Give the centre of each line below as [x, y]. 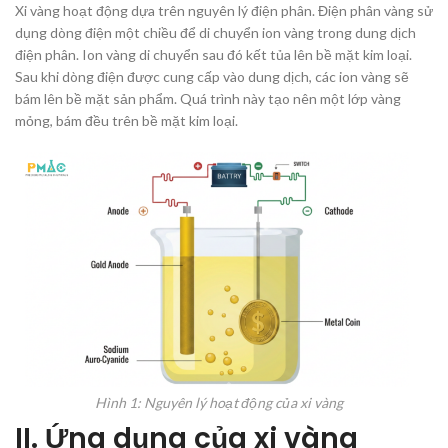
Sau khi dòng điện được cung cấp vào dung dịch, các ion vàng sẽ [212, 77]
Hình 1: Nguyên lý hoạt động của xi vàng [219, 403]
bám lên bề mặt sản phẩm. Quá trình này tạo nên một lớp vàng [208, 99]
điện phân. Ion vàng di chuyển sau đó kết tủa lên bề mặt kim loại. [213, 55]
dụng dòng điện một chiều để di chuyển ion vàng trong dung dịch [215, 33]
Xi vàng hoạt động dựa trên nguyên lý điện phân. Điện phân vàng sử [224, 11]
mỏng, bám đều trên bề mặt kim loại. [126, 121]
